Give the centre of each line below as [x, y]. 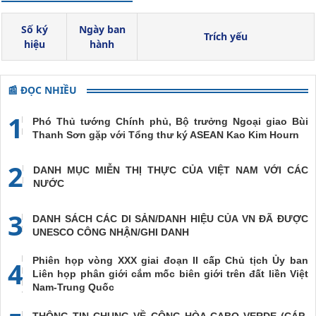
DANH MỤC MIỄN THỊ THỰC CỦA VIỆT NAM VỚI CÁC [171, 170]
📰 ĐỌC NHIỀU [42, 90]
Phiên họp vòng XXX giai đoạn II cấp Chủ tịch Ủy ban [170, 260]
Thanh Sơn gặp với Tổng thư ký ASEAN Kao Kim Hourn [166, 134]
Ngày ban [102, 29]
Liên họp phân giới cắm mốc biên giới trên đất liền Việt [170, 274]
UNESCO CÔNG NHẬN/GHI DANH [111, 232]
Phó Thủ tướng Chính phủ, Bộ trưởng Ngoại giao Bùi [170, 121]
